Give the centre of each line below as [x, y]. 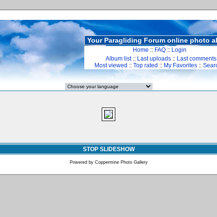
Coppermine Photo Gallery [121, 162]
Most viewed [111, 65]
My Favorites [180, 65]
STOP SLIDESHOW [108, 149]
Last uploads [154, 59]
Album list [118, 59]
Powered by [82, 162]
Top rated [146, 65]
